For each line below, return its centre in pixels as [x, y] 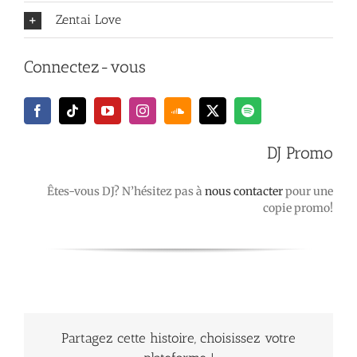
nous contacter [244, 192]
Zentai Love [88, 20]
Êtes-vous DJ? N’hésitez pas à [126, 192]
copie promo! [298, 208]
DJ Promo [300, 153]
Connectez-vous [84, 67]
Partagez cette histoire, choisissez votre [178, 337]
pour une [308, 192]
